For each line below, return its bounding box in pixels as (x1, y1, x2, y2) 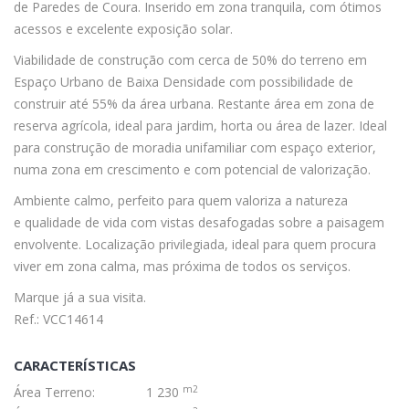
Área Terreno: (14, 383, 95, 402)
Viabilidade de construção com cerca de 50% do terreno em (14, 51, 367, 69)
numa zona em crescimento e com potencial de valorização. (14, 161, 371, 179)
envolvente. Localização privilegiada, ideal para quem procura (14, 236, 376, 254)
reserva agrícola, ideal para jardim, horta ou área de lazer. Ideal (14, 117, 387, 135)
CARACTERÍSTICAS (14, 356, 136, 375)
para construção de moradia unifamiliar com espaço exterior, (14, 139, 376, 157)
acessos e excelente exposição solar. (14, 20, 233, 38)
